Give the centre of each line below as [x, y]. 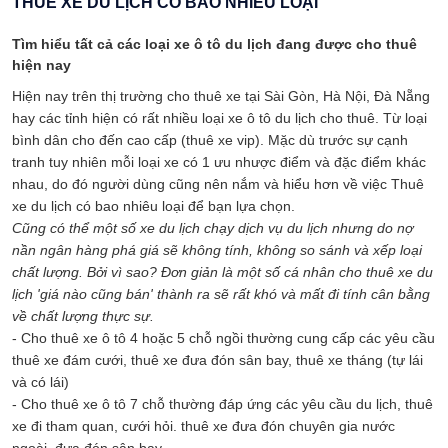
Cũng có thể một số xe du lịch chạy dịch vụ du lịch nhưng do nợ [212, 228]
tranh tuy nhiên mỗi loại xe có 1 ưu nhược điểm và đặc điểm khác [219, 162]
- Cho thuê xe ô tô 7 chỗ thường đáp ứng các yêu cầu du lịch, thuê [222, 404]
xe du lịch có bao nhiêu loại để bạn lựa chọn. [153, 206]
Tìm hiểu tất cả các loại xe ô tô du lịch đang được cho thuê [214, 44]
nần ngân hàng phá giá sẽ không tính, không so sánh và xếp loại [217, 250]
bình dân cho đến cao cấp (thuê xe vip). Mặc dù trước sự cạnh [210, 140]
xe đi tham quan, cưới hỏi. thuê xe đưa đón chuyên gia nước [203, 426]
